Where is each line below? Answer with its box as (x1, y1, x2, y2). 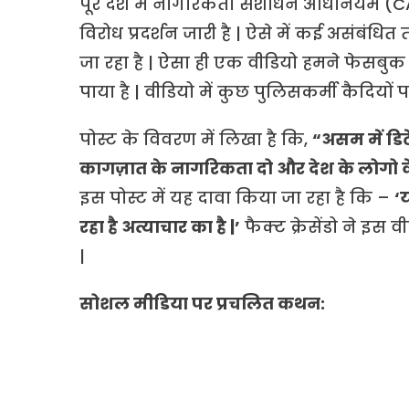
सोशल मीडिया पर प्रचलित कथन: (79, 291, 325, 315)
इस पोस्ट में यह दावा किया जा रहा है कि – (79, 185, 394, 209)
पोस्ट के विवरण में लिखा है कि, (79, 127, 312, 151)
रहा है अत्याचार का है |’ (79, 215, 240, 238)
